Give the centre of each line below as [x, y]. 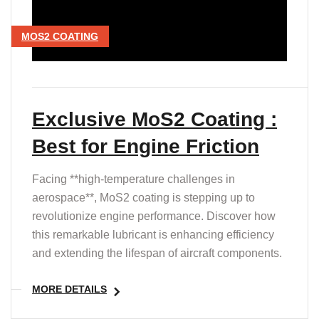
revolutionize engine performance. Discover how [154, 216]
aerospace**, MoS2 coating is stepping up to [143, 198]
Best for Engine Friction [146, 147]
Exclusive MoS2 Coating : [155, 120]
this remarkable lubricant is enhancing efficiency [153, 235]
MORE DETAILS [69, 289]
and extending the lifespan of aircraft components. [157, 253]
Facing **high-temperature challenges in [134, 179]
